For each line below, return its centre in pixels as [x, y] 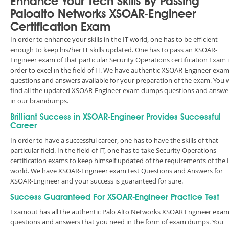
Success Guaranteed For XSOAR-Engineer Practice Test [115, 198]
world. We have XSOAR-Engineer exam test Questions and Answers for [117, 171]
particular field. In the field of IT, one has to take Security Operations [113, 150]
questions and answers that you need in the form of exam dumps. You [117, 222]
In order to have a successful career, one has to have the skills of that [114, 140]
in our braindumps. [39, 101]
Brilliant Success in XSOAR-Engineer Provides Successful [116, 118]
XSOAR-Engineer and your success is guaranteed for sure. [97, 181]
